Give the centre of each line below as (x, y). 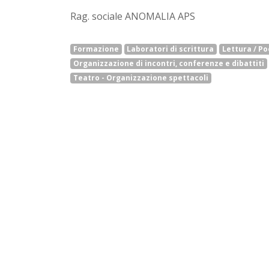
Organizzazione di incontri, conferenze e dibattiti (168, 63)
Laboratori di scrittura (171, 49)
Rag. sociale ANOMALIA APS (133, 16)
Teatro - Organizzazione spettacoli (141, 78)
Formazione (96, 49)
